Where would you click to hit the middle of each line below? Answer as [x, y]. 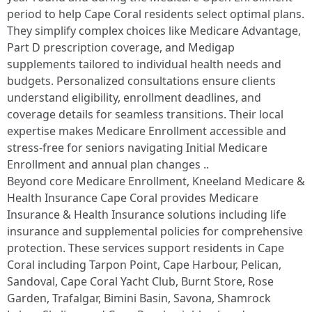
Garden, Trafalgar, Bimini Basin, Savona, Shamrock [139, 298]
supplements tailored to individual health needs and [144, 64]
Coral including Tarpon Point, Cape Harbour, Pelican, [144, 265]
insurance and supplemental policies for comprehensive [155, 231]
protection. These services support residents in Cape [146, 248]
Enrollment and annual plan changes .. [108, 164]
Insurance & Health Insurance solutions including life [147, 214]
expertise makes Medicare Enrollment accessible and [147, 131]
